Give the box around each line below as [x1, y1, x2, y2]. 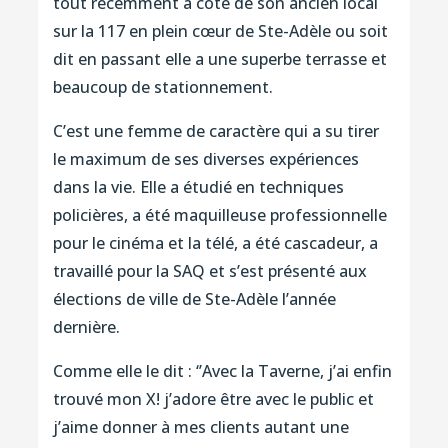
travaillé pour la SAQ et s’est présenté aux [52, 259, 367, 282]
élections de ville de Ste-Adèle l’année [52, 287, 336, 310]
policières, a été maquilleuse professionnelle [52, 203, 387, 226]
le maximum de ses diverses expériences [52, 147, 359, 170]
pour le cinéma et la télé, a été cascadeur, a [52, 231, 378, 254]
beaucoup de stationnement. [52, 75, 273, 98]
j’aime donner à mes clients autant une [52, 415, 349, 438]
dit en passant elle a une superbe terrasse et [52, 47, 387, 70]
